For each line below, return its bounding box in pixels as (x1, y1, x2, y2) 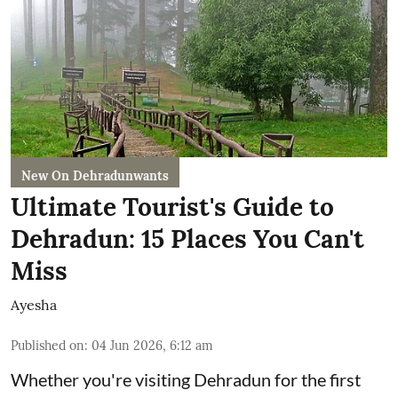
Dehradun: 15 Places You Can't (11, 222, 364, 255)
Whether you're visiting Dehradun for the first (11, 368, 361, 390)
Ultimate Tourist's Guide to (11, 190, 334, 223)
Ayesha (11, 295, 57, 314)
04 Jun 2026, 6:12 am (92, 337, 213, 354)
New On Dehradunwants (21, 167, 169, 184)
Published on (11, 337, 84, 354)
